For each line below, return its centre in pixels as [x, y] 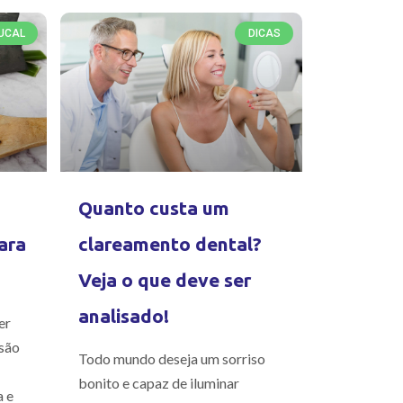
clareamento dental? [170, 244]
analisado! [124, 316]
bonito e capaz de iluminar [159, 383]
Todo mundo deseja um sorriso [172, 359]
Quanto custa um [154, 208]
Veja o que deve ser [165, 280]
